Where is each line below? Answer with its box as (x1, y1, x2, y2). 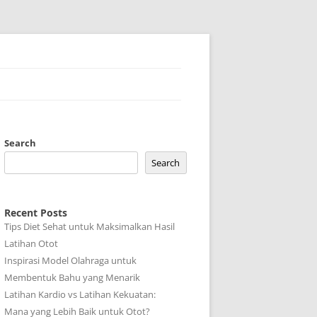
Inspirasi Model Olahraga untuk (4, 254, 137, 267)
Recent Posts (4, 206, 67, 219)
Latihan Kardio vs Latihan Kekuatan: (4, 288, 156, 301)
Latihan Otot (4, 237, 58, 250)
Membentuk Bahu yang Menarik (4, 271, 140, 284)
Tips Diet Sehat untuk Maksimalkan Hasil (4, 220, 175, 233)
